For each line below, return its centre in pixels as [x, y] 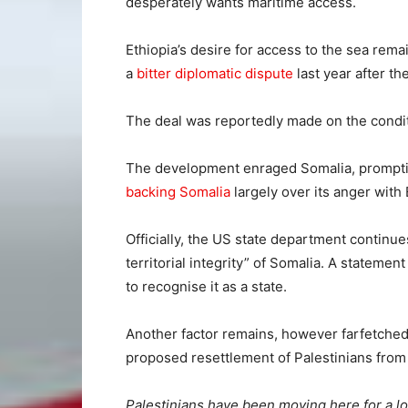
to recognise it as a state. [206, 286]
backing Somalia [178, 191]
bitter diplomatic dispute [215, 73]
